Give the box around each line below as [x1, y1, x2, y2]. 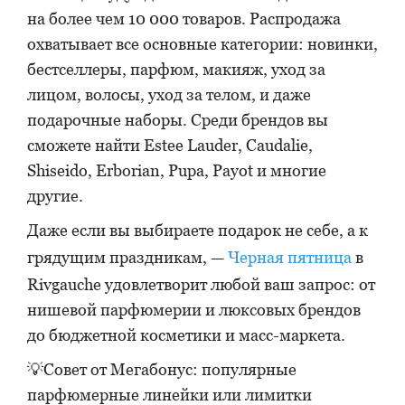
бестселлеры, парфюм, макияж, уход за [27, 60, 325, 79]
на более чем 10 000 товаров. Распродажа [27, 9, 341, 28]
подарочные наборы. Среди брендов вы [27, 110, 328, 129]
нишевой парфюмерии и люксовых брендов [27, 300, 361, 319]
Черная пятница [228, 248, 352, 267]
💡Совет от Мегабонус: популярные [27, 360, 297, 379]
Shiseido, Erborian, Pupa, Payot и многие [27, 161, 326, 180]
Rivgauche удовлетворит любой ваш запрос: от [27, 275, 375, 294]
